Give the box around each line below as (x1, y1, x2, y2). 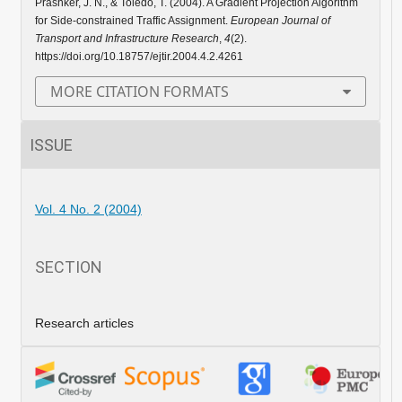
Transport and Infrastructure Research (34, 32, 219, 46)
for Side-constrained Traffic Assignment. (34, 14, 231, 28)
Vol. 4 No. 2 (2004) (34, 202, 142, 217)
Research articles (34, 316, 134, 331)
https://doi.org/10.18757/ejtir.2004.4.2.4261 (34, 50, 243, 64)
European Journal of (230, 14, 330, 28)
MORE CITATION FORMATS (49, 82, 229, 102)
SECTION (34, 258, 102, 277)
